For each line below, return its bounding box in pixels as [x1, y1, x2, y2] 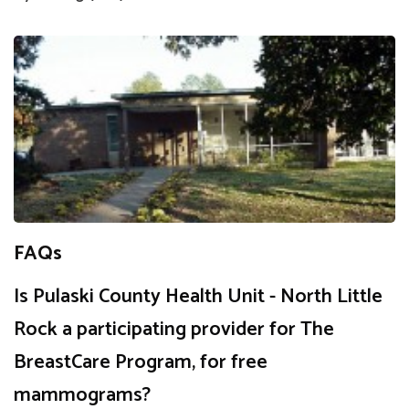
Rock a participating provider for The [14, 313, 334, 347]
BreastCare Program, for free [14, 346, 267, 380]
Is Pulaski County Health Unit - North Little [14, 280, 383, 314]
